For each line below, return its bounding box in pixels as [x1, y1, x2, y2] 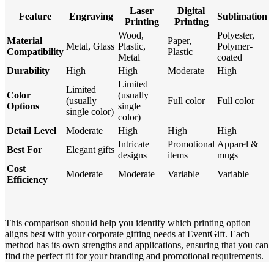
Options [7, 100, 39, 111]
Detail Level [7, 125, 56, 136]
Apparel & [217, 138, 258, 149]
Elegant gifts [66, 144, 114, 155]
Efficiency [7, 174, 48, 185]
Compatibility [7, 46, 64, 57]
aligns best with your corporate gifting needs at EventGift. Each [5, 228, 250, 239]
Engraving [68, 10, 113, 21]
